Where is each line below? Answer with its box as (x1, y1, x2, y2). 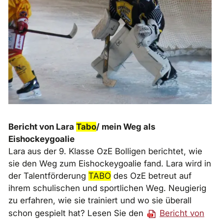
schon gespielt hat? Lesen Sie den (8, 208, 146, 218)
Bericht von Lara (8, 122, 76, 132)
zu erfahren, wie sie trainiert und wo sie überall (8, 195, 192, 206)
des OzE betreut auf (111, 171, 192, 181)
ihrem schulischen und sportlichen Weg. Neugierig (8, 183, 206, 193)
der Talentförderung (8, 171, 88, 181)
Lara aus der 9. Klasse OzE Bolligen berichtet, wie (8, 146, 202, 157)
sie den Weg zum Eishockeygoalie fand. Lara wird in (8, 159, 211, 169)
